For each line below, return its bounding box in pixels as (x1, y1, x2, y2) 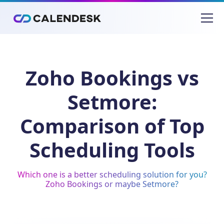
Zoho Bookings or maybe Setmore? (45, 178, 178, 189)
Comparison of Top (19, 112, 204, 139)
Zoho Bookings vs (25, 64, 199, 91)
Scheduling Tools (29, 136, 195, 163)
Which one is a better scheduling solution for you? (17, 169, 207, 180)
